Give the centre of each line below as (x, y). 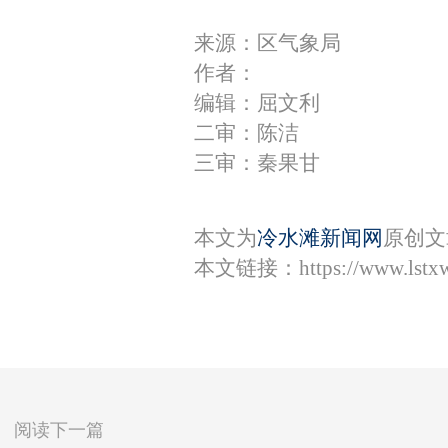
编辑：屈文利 (256, 103)
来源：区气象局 (267, 43)
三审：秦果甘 (256, 163)
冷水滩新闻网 (319, 238)
